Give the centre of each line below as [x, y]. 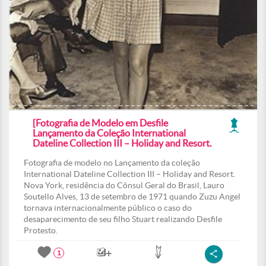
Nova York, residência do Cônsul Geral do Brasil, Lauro [124, 185]
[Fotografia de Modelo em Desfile [100, 123]
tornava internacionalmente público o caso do [108, 208]
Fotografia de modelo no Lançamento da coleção [112, 163]
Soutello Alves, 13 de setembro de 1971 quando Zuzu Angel [132, 197]
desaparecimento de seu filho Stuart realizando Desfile [123, 219]
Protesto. [41, 230]
